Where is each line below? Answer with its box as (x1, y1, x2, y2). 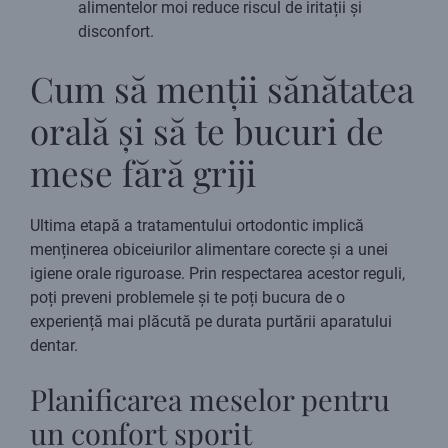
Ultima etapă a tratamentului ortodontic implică (30, 216, 364, 236)
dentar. (30, 336, 78, 356)
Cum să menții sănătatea (30, 65, 414, 113)
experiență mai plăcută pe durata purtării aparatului (30, 312, 392, 332)
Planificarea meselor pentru (30, 380, 390, 419)
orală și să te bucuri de (30, 107, 384, 155)
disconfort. (78, 22, 154, 42)
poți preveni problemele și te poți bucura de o (30, 288, 345, 308)
